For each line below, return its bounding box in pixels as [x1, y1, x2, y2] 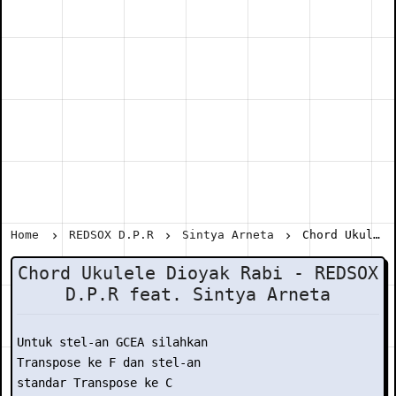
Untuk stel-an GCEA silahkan [17, 335, 208, 349]
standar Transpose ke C [17, 376, 172, 390]
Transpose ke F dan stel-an [17, 355, 201, 369]
